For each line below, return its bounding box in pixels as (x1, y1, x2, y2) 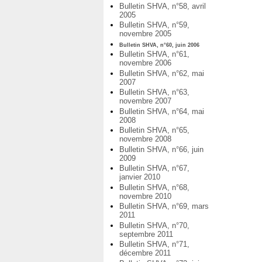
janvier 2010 (119, 173, 160, 182)
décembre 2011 (119, 249, 171, 258)
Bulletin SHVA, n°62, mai (119, 68, 204, 78)
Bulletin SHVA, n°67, (119, 164, 189, 173)
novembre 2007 (119, 96, 171, 106)
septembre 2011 (119, 229, 173, 239)
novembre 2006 (119, 58, 171, 68)
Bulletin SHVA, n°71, (119, 240, 189, 249)
